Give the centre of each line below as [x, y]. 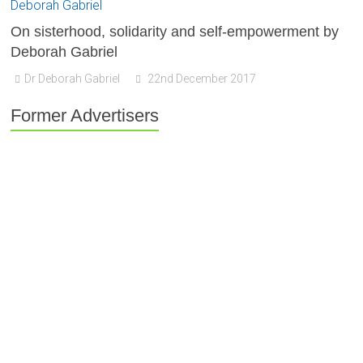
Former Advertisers [85, 115]
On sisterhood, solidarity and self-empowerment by [175, 32]
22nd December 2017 [202, 79]
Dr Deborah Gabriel [73, 79]
